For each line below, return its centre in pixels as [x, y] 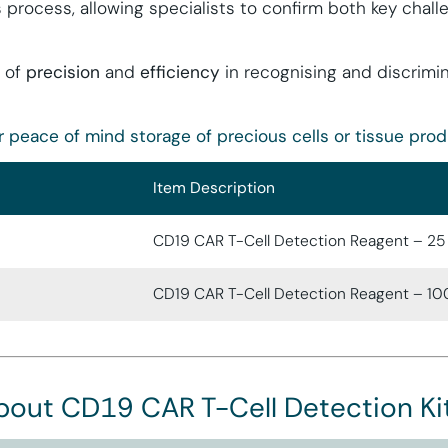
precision [63, 71]
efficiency [182, 71]
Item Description [214, 188]
